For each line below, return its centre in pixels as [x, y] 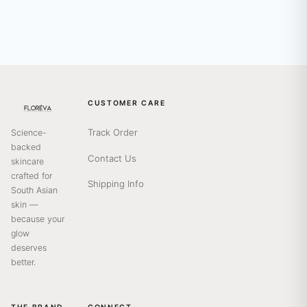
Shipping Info [116, 184]
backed [26, 147]
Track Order [113, 133]
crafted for [32, 176]
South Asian [34, 191]
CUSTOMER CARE [127, 103]
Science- [29, 133]
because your [38, 219]
